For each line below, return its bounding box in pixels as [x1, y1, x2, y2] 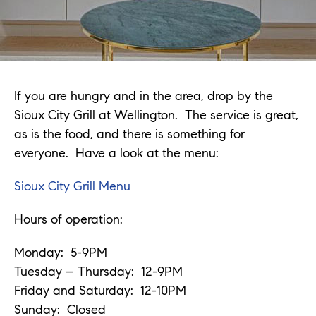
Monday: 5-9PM [14, 244, 107, 260]
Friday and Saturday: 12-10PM [14, 282, 186, 298]
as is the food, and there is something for [14, 126, 245, 142]
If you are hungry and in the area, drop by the [14, 87, 273, 104]
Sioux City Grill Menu [14, 178, 130, 194]
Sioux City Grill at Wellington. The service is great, [14, 107, 298, 123]
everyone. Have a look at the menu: [14, 145, 219, 161]
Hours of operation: [14, 211, 123, 227]
